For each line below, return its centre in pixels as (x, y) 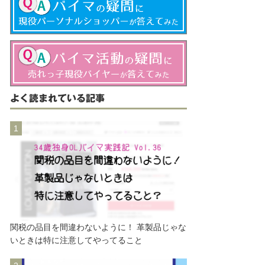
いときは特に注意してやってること (77, 240)
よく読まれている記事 (58, 98)
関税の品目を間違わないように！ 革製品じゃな (98, 227)
